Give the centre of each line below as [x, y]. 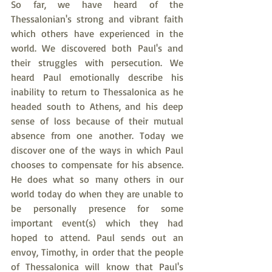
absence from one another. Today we [97, 135]
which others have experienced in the [97, 33]
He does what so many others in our [97, 179]
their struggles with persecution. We [97, 63]
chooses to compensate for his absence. [97, 165]
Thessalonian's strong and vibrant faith [97, 19]
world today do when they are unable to [97, 194]
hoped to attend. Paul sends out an [97, 237]
